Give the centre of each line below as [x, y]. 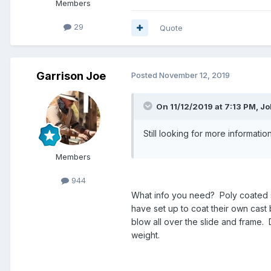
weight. [145, 235]
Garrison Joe [71, 76]
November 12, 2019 [194, 75]
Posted [145, 75]
